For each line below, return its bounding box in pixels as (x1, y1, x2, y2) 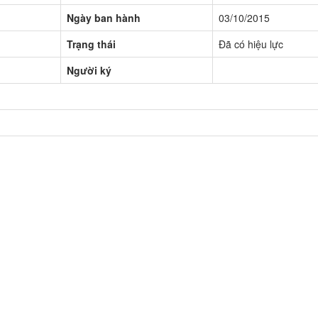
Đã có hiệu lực (219, 36, 283, 51)
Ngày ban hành (67, 10, 141, 25)
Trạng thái (67, 36, 116, 51)
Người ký (67, 62, 111, 77)
